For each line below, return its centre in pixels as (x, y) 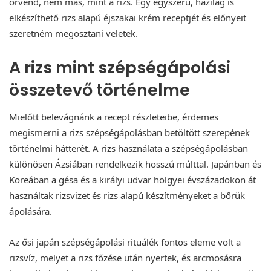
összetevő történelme (100, 90)
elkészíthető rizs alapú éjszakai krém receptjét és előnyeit (128, 17)
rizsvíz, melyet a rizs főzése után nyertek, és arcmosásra (125, 258)
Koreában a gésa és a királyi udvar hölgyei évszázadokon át (132, 180)
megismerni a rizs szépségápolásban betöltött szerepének (129, 133)
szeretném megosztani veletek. (73, 33)
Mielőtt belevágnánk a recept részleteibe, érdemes (114, 117)
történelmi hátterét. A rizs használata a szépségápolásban (129, 149)
